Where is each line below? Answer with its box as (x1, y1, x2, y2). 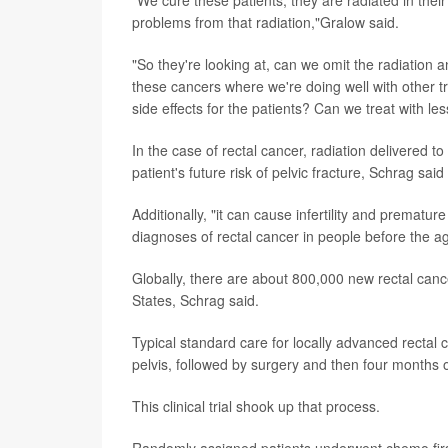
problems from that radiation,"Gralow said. (132, 11, 399, 32)
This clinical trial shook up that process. (132, 395, 380, 416)
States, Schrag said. (132, 289, 259, 310)
